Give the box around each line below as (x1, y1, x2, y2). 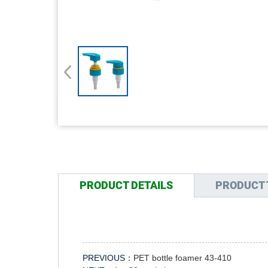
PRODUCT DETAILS (80, 179, 173, 191)
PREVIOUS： (83, 253, 133, 263)
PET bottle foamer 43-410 (133, 253, 232, 263)
